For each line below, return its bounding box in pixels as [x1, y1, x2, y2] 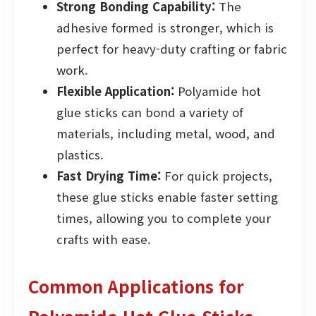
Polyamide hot [174, 82, 261, 99]
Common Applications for [28, 273, 244, 298]
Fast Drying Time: [56, 166, 161, 184]
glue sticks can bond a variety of [56, 103, 243, 121]
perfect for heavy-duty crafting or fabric [56, 39, 287, 57]
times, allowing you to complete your [56, 209, 271, 226]
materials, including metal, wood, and [56, 124, 275, 142]
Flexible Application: [56, 82, 174, 99]
